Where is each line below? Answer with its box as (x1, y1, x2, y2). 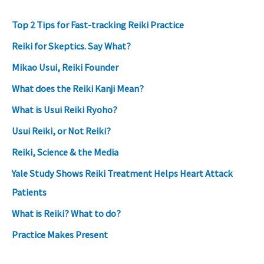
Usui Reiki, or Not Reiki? (12, 125, 111, 137)
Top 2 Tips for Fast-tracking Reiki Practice (12, 18, 184, 31)
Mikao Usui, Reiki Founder (12, 61, 118, 73)
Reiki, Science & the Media (12, 146, 118, 159)
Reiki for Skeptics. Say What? (12, 39, 131, 52)
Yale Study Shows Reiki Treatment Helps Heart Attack (12, 167, 233, 180)
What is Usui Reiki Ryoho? (12, 103, 117, 115)
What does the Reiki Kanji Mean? (12, 82, 144, 94)
